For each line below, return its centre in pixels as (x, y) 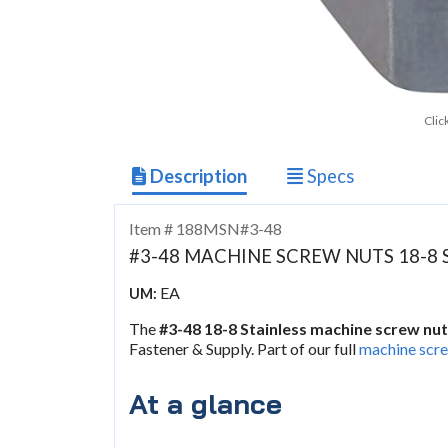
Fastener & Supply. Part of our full (244, 349)
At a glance (206, 403)
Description (197, 175)
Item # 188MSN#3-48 (206, 229)
